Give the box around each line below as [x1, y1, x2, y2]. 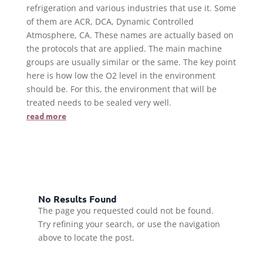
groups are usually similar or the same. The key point [26, 56, 236, 68]
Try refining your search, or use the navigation [38, 218, 220, 230]
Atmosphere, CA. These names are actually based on [26, 29, 234, 41]
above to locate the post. [38, 232, 134, 244]
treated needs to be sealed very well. [26, 97, 171, 109]
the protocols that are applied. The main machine [26, 43, 222, 55]
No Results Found [38, 193, 117, 205]
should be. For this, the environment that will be [26, 83, 217, 95]
